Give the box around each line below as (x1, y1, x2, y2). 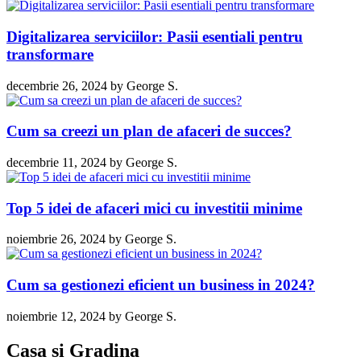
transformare (6, 45, 93, 63)
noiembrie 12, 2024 (6, 309, 106, 323)
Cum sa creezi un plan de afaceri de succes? (6, 122, 292, 140)
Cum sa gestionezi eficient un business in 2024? (6, 276, 315, 294)
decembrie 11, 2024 (6, 155, 106, 169)
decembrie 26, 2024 (6, 78, 107, 93)
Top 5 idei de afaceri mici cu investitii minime (6, 199, 302, 217)
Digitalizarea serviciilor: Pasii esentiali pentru (6, 27, 303, 45)
